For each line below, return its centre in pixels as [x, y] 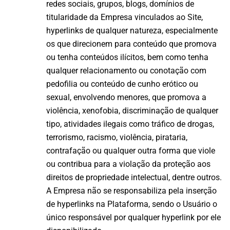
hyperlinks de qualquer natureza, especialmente [132, 30]
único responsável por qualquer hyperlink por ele [133, 217]
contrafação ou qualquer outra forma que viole [131, 150]
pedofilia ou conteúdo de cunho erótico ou [122, 84]
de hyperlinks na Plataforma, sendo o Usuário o [132, 204]
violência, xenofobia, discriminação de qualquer [132, 110]
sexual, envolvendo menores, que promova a [126, 97]
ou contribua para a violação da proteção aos [128, 164]
